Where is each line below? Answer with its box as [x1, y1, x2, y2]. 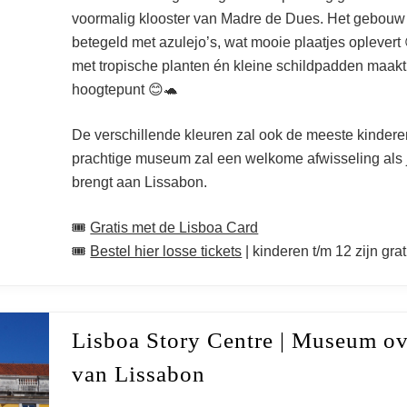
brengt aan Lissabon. [72, 174, 208, 190]
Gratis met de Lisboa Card [90, 220, 259, 235]
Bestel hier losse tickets [90, 243, 243, 259]
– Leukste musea [23, 34, 384, 85]
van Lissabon [72, 362, 206, 386]
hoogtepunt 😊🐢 [72, 82, 179, 97]
